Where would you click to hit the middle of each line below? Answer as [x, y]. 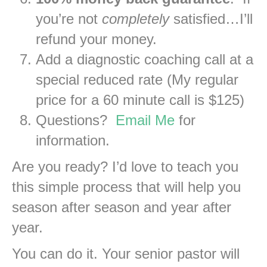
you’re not [69, 19]
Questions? [76, 120]
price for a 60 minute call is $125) [140, 100]
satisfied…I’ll [211, 19]
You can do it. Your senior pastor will [126, 254]
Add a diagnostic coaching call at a [145, 60]
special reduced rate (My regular [137, 80]
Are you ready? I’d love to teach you [125, 167]
